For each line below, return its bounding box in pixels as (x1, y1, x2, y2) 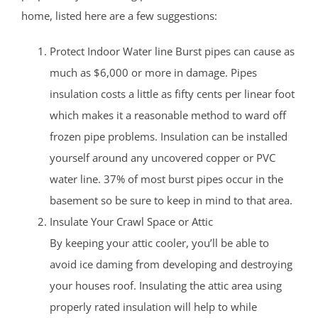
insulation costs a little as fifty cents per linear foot (50, 87, 295, 102)
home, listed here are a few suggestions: (21, 9, 217, 23)
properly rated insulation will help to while (50, 300, 257, 314)
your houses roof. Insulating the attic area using (50, 278, 282, 293)
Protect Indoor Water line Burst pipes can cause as (50, 44, 295, 59)
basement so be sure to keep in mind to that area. (50, 193, 292, 208)
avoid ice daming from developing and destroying (50, 257, 292, 272)
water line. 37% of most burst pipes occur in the (50, 172, 283, 187)
